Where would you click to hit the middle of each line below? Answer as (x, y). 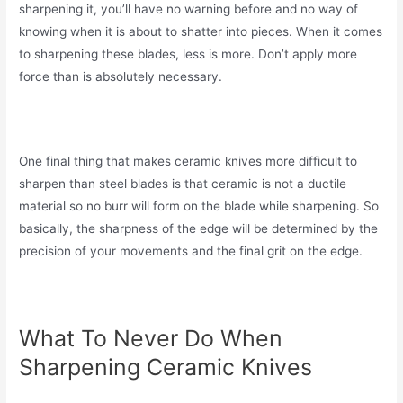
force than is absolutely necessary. (121, 76)
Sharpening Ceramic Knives (166, 367)
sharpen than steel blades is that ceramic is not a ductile (183, 183)
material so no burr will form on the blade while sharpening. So (199, 206)
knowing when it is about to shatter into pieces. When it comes (201, 31)
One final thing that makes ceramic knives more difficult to (188, 161)
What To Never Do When (151, 339)
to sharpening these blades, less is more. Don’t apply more (188, 54)
